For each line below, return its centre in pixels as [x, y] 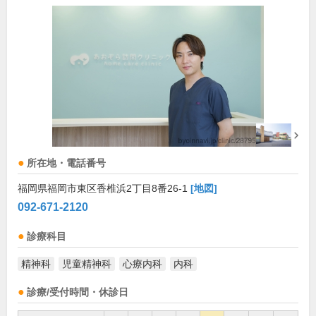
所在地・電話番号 [66, 164]
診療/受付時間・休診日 [78, 293]
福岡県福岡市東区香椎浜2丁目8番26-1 [104, 189]
